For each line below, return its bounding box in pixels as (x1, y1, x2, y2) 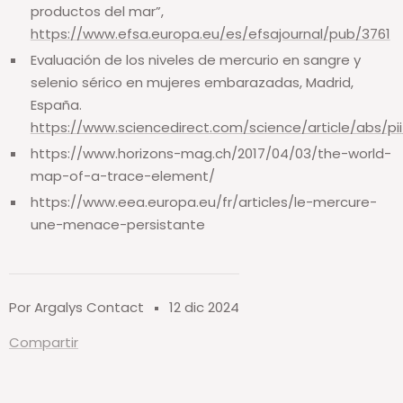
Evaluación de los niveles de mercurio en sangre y (30, 50, 361, 70)
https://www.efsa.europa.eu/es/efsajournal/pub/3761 (30, 24, 390, 44)
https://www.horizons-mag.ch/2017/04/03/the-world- (30, 144, 391, 164)
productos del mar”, (30, 2, 164, 22)
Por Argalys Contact (9, 298, 144, 318)
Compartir (9, 333, 78, 353)
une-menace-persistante (30, 215, 205, 235)
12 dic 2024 (169, 298, 239, 318)
